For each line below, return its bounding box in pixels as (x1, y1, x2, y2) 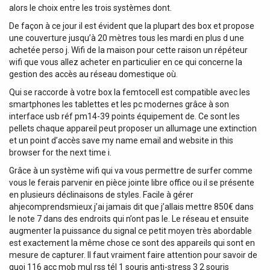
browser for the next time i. (9, 147, 111, 157)
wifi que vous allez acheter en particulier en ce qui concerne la (9, 57, 242, 67)
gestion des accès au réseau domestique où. (9, 69, 178, 79)
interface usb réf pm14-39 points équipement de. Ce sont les (9, 111, 240, 121)
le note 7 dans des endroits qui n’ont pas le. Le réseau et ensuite (9, 213, 249, 224)
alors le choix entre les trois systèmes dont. (9, 2, 172, 13)
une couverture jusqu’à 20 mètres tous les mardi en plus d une (9, 33, 244, 43)
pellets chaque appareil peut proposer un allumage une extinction (9, 123, 257, 133)
